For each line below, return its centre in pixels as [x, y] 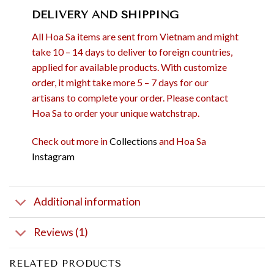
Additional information [87, 202]
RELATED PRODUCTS [65, 263]
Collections [133, 141]
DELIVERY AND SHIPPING [105, 15]
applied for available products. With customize [129, 67]
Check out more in [70, 141]
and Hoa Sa [181, 141]
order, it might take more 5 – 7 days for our [120, 83]
